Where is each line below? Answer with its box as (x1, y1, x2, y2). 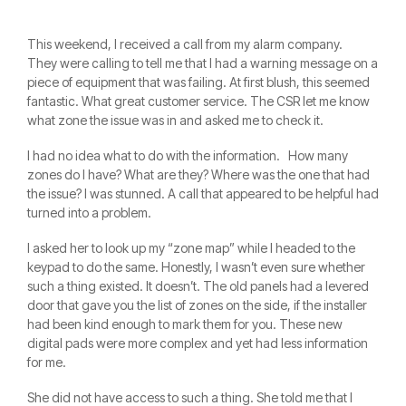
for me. (27, 354, 66, 371)
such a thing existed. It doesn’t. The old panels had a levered (27, 278, 369, 295)
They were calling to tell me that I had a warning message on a (27, 55, 378, 72)
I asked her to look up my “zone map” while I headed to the (27, 240, 355, 256)
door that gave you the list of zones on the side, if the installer (27, 297, 367, 314)
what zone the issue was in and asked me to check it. (27, 112, 324, 129)
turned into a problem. (27, 205, 151, 221)
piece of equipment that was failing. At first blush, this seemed (27, 74, 370, 91)
